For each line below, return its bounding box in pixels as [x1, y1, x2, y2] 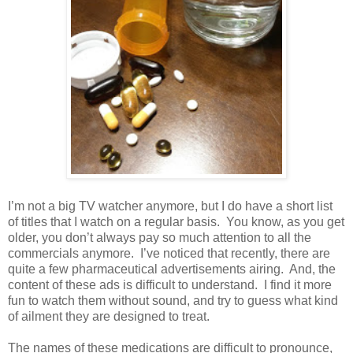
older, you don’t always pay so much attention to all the [8, 230, 311, 244]
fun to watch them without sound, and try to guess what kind [8, 293, 338, 307]
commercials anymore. [8, 246, 137, 260]
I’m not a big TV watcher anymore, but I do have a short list [8, 199, 333, 213]
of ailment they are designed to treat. [8, 309, 210, 323]
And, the [289, 262, 336, 276]
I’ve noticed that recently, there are [140, 246, 330, 260]
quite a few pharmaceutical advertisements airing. [8, 262, 284, 276]
